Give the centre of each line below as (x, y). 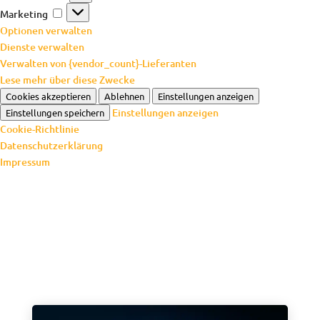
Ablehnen (124, 96)
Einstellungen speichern (55, 112)
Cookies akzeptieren (48, 96)
